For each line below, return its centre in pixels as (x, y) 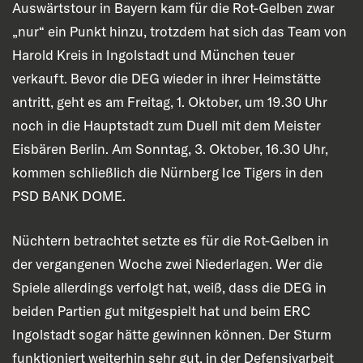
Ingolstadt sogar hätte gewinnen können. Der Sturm (172, 334)
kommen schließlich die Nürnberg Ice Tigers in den (168, 173)
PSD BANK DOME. (69, 196)
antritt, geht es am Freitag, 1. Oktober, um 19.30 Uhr (170, 102)
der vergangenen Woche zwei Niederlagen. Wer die (167, 263)
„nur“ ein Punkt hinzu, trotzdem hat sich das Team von (179, 32)
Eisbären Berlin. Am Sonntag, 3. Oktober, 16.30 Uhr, (170, 149)
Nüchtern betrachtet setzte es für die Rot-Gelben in (171, 240)
